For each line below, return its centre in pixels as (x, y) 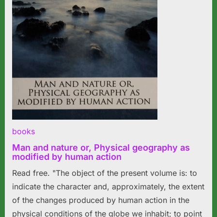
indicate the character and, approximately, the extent (108, 187)
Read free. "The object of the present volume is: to (105, 173)
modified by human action (67, 157)
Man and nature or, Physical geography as (101, 148)
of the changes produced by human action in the (101, 200)
